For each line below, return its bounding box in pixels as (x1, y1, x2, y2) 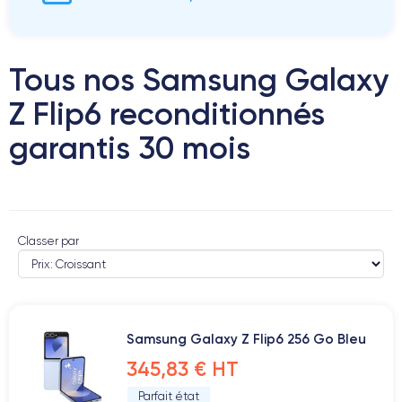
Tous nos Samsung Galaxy (9, 60, 389, 99)
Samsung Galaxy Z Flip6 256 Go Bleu (127, 330, 366, 347)
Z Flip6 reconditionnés (9, 94, 325, 133)
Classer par (18, 234, 79, 248)
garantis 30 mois (9, 128, 250, 167)
